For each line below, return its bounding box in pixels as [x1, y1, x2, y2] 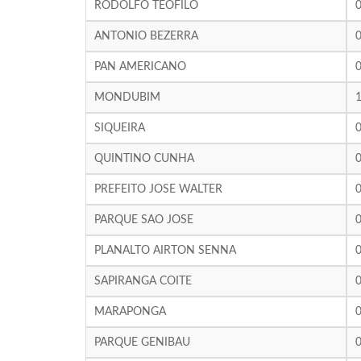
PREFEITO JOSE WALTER [93, 184, 222, 195]
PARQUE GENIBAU [93, 337, 190, 348]
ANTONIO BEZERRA [93, 31, 198, 42]
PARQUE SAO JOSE [93, 214, 193, 226]
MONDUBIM [93, 92, 160, 103]
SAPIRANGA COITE [93, 276, 192, 287]
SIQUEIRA [93, 122, 145, 134]
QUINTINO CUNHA [93, 153, 194, 164]
